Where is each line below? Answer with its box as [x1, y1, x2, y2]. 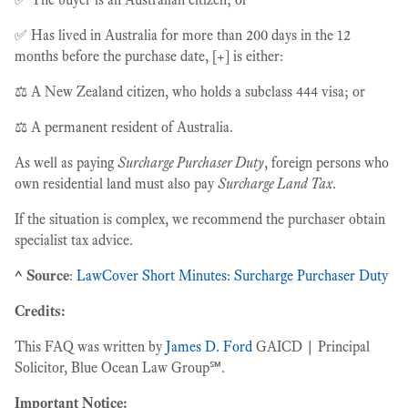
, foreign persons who [264, 154, 389, 171]
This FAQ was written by [15, 338, 166, 355]
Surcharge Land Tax [218, 175, 332, 192]
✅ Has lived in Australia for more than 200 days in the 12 [15, 26, 351, 44]
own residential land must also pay [15, 175, 218, 192]
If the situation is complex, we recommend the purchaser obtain [15, 210, 385, 228]
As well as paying [15, 154, 117, 171]
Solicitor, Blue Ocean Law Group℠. [15, 359, 225, 376]
